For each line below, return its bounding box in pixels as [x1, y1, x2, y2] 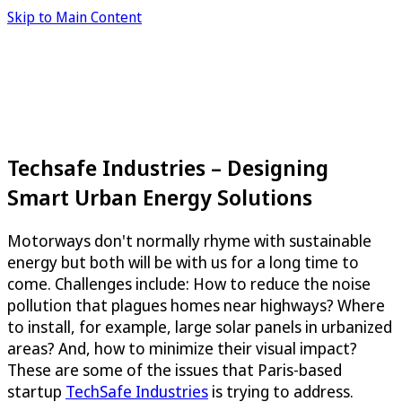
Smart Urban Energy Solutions [7, 181, 312, 212]
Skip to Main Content [7, 7, 142, 27]
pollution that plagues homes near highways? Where [7, 293, 385, 316]
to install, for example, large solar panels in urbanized [7, 315, 392, 337]
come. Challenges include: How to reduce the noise [7, 272, 371, 294]
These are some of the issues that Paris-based [7, 358, 342, 380]
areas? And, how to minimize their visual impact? [7, 336, 357, 359]
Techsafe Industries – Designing [7, 152, 328, 182]
